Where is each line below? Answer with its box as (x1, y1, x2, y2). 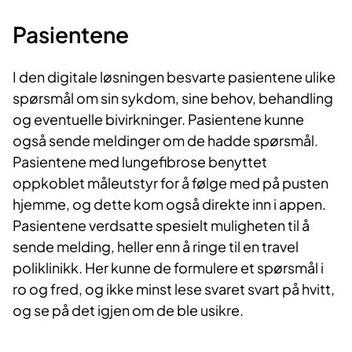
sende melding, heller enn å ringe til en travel (13, 237, 299, 255)
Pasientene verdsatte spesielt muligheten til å (13, 216, 310, 234)
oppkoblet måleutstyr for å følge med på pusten (13, 174, 328, 192)
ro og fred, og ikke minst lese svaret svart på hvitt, (13, 280, 335, 298)
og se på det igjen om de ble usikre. (13, 301, 244, 319)
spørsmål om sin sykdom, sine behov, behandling (13, 89, 333, 107)
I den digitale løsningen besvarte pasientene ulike (13, 68, 335, 86)
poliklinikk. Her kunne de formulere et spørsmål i (13, 258, 324, 277)
